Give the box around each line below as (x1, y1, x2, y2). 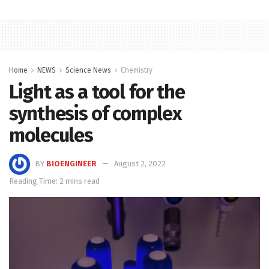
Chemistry (121, 66, 153, 75)
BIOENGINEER (46, 159, 97, 168)
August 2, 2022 (114, 159, 166, 168)
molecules (9, 124, 93, 147)
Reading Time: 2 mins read (9, 177, 100, 186)
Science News (65, 66, 111, 75)
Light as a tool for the (9, 80, 185, 104)
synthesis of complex (9, 102, 181, 125)
